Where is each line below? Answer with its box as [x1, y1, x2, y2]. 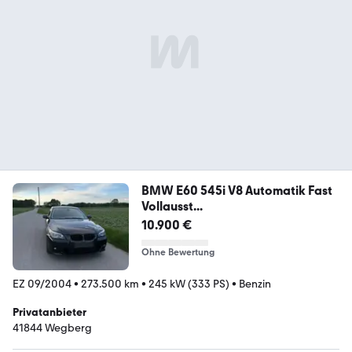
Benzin [239, 277, 271, 291]
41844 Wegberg [13, 321, 92, 335]
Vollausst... [141, 199, 203, 214]
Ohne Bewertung [141, 247, 214, 258]
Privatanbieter [13, 305, 86, 319]
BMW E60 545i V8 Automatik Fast [141, 183, 308, 198]
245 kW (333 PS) [148, 277, 229, 291]
